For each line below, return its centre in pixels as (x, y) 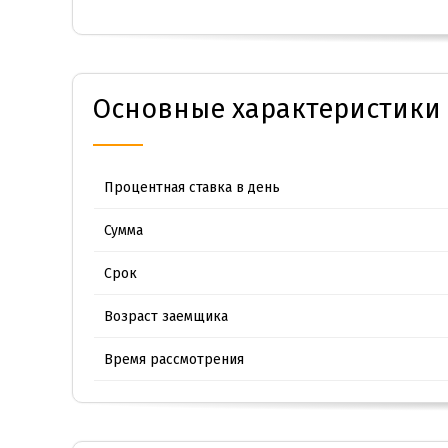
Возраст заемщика (166, 316)
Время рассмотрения (174, 359)
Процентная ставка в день (192, 187)
